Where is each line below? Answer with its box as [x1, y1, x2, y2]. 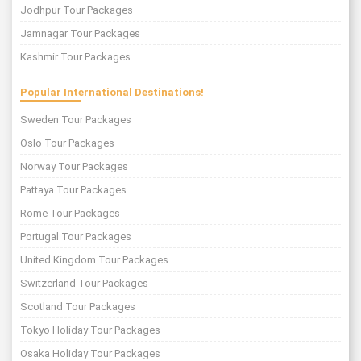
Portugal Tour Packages [20, 230, 131, 243]
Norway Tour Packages [20, 160, 128, 172]
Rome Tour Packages [20, 206, 120, 219]
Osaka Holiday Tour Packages [20, 346, 160, 359]
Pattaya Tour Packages [20, 183, 127, 196]
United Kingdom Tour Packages [20, 253, 168, 266]
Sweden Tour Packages [20, 113, 131, 126]
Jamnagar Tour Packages [20, 27, 140, 39]
